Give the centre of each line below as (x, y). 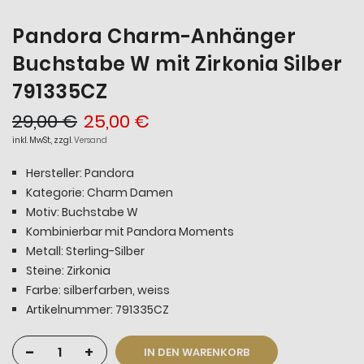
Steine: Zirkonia (68, 270)
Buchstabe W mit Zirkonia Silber (178, 63)
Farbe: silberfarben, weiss (98, 290)
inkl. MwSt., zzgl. (43, 140)
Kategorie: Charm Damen (100, 192)
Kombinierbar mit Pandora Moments (130, 231)
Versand (91, 140)
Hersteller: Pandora (80, 173)
